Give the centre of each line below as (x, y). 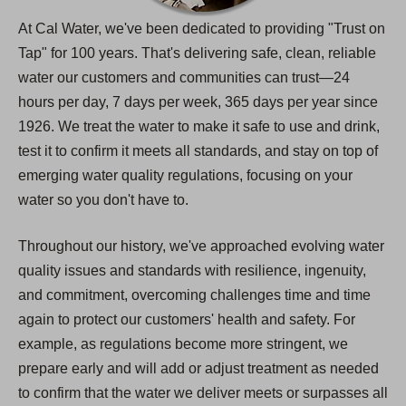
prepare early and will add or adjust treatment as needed (198, 369)
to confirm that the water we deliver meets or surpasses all (203, 393)
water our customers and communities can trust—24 (184, 78)
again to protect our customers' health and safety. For (187, 320)
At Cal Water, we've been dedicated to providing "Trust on (202, 29)
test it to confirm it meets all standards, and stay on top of (198, 151)
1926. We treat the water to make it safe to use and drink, (199, 127)
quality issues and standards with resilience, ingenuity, (192, 271)
